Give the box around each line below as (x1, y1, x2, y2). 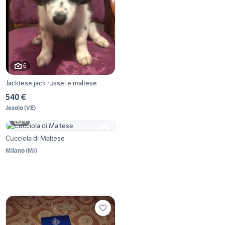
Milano (6, 146, 25, 154)
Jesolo (6, 103, 24, 111)
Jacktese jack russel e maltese (6, 78, 97, 87)
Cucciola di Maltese (6, 133, 65, 143)
